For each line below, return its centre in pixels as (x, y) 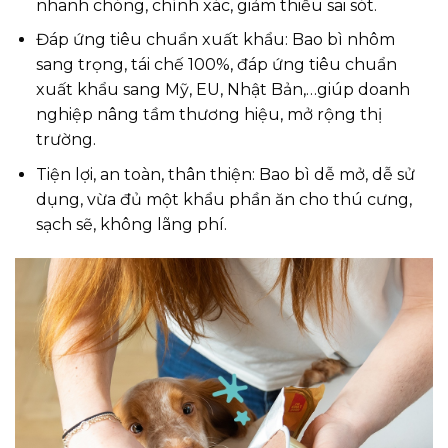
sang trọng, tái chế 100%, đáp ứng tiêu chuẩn (216, 65)
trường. (65, 140)
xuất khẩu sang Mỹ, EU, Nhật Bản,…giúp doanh (222, 90)
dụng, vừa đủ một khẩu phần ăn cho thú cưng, (223, 199)
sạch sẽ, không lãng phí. (131, 224)
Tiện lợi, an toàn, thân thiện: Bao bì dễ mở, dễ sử (225, 174)
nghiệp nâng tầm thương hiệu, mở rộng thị (208, 115)
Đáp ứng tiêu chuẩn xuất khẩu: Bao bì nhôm (215, 40)
